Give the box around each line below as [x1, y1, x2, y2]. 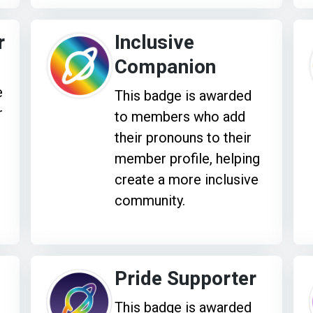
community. [115, 191, 186, 209]
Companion [115, 52, 217, 82]
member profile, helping [115, 150, 261, 167]
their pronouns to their [115, 129, 252, 146]
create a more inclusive [115, 170, 259, 188]
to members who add [115, 108, 246, 125]
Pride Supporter [115, 264, 257, 293]
